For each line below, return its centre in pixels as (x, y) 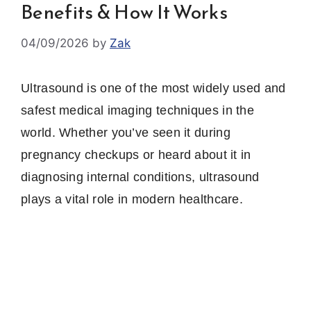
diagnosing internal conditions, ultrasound (140, 177)
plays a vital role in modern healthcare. (132, 199)
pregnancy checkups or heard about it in (136, 154)
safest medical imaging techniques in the (137, 110)
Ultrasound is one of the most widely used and (153, 88)
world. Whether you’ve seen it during (126, 132)
